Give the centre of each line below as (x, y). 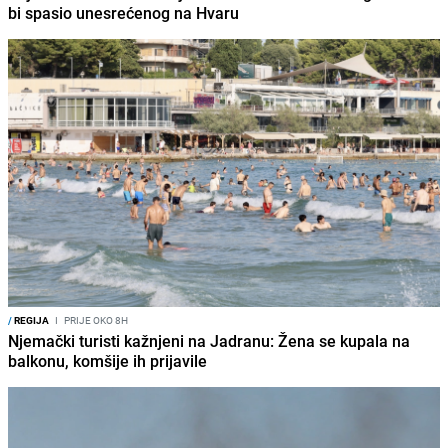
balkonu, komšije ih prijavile (107, 360)
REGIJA (30, 319)
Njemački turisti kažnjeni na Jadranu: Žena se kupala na (209, 340)
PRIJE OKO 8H (95, 319)
